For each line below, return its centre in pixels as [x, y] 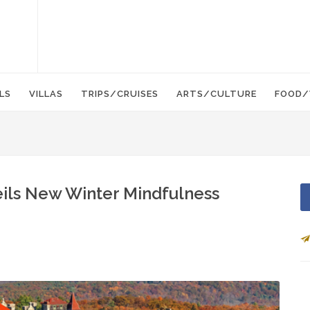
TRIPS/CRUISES [120, 94]
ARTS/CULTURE [217, 94]
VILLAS [46, 94]
